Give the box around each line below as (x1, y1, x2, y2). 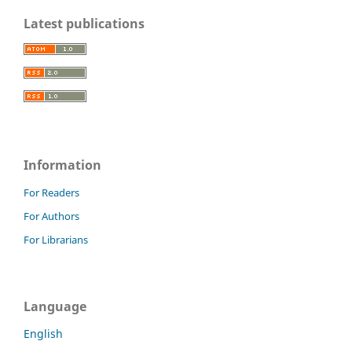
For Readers (24, 185, 79, 200)
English (24, 325, 63, 341)
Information (24, 156, 101, 174)
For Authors (24, 208, 79, 223)
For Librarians (24, 232, 88, 247)
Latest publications (24, 14, 145, 32)
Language (24, 297, 86, 315)
